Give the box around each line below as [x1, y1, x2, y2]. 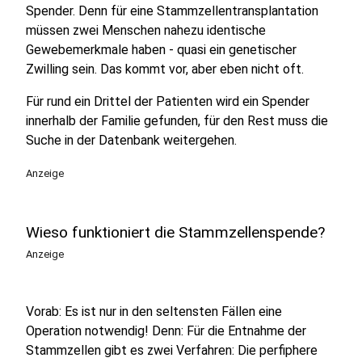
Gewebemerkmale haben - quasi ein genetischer [26, 42, 297, 57]
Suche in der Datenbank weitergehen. [26, 133, 237, 148]
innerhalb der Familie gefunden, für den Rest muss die [26, 113, 328, 128]
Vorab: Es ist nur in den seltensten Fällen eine [26, 304, 282, 319]
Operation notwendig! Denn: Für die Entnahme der [26, 323, 306, 339]
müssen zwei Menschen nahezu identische [26, 23, 266, 38]
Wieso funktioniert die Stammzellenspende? [26, 223, 325, 242]
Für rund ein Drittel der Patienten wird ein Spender [26, 94, 309, 109]
